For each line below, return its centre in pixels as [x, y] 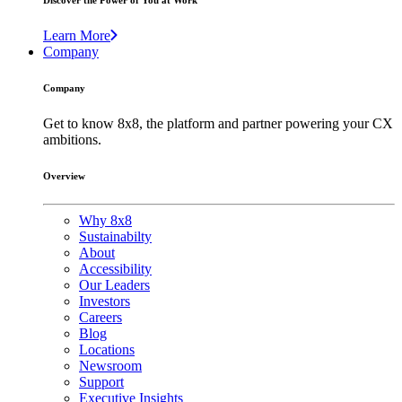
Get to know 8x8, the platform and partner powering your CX [218, 124]
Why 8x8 [105, 221]
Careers [100, 318]
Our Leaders [114, 285]
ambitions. [72, 140]
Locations [107, 350]
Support [101, 382]
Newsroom [110, 366]
